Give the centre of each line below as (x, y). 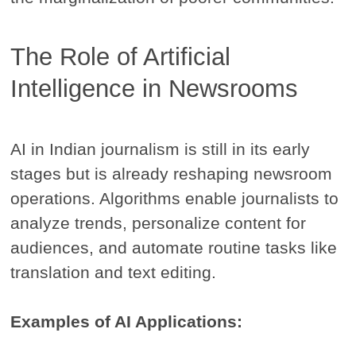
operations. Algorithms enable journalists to (175, 198)
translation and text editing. (114, 272)
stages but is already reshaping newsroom (172, 173)
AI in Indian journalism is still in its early (161, 149)
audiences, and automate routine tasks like (174, 247)
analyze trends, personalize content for (159, 222)
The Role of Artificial (121, 56)
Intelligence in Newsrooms (155, 88)
